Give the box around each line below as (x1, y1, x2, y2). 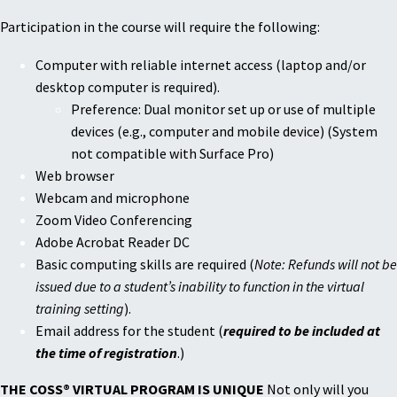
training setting (35, 300, 124, 318)
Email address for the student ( (35, 322, 223, 340)
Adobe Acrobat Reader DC (35, 233, 190, 252)
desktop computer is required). (35, 78, 220, 97)
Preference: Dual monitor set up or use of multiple (71, 100, 376, 119)
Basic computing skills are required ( (35, 255, 254, 274)
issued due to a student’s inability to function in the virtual (35, 277, 364, 296)
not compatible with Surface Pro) (71, 144, 274, 163)
